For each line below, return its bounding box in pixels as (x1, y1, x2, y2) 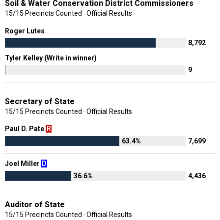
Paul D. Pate (5, 124, 46, 133)
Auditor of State (5, 199, 65, 209)
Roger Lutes (5, 27, 46, 35)
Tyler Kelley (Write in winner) (5, 54, 98, 62)
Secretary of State (5, 96, 75, 106)
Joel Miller (5, 159, 41, 167)
